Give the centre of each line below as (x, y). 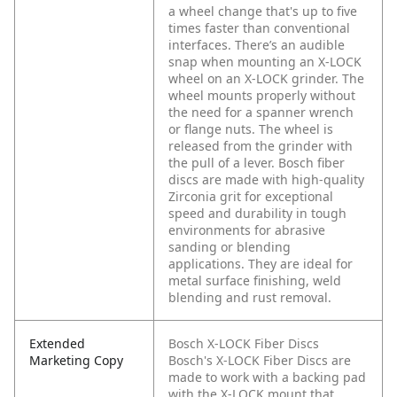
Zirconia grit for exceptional (251, 197)
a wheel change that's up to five (263, 12)
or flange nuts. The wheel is (251, 129)
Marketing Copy (76, 361)
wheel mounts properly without (262, 96)
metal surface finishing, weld (255, 281)
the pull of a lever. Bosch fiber (257, 163)
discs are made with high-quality (266, 180)
